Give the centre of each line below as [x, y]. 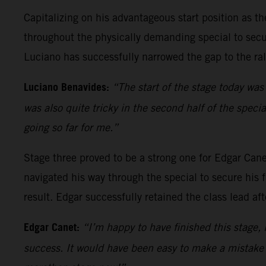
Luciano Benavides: [66, 88]
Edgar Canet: [52, 228]
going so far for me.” [71, 127]
